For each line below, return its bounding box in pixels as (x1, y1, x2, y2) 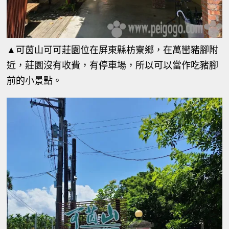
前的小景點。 (7, 75, 62, 86)
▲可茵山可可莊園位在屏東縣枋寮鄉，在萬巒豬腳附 (7, 44, 219, 56)
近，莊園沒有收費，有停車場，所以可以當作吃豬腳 (7, 60, 219, 71)
